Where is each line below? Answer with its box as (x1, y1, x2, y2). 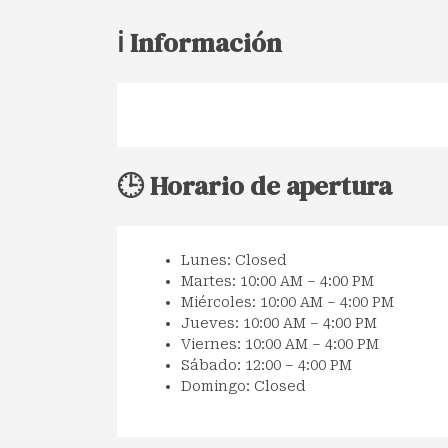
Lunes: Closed (181, 251, 287, 268)
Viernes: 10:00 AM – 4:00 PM (181, 335, 379, 352)
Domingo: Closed (181, 377, 306, 394)
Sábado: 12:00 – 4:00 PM (181, 356, 352, 373)
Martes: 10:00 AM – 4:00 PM (181, 272, 374, 289)
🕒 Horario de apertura (117, 167, 392, 204)
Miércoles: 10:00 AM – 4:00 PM (181, 293, 394, 310)
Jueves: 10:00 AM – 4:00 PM (181, 314, 377, 331)
